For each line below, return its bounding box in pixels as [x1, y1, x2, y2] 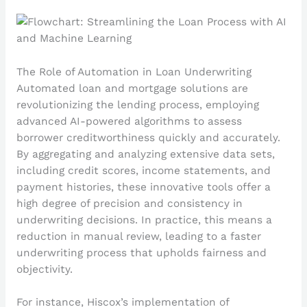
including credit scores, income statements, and [16, 164, 271, 177]
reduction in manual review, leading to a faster [16, 230, 261, 243]
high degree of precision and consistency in [16, 197, 243, 210]
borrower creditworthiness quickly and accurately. [16, 131, 280, 144]
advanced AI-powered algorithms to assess [16, 114, 242, 127]
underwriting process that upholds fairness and [16, 246, 267, 259]
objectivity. [16, 262, 73, 275]
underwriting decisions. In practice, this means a [16, 213, 272, 226]
